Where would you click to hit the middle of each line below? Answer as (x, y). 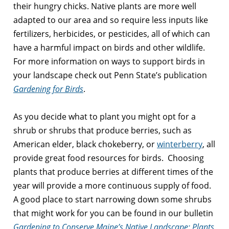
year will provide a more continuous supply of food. (113, 185)
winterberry (180, 144)
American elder (43, 144)
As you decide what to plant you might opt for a (105, 116)
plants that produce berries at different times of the (113, 171)
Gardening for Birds (48, 89)
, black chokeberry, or (114, 144)
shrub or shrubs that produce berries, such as (102, 130)
